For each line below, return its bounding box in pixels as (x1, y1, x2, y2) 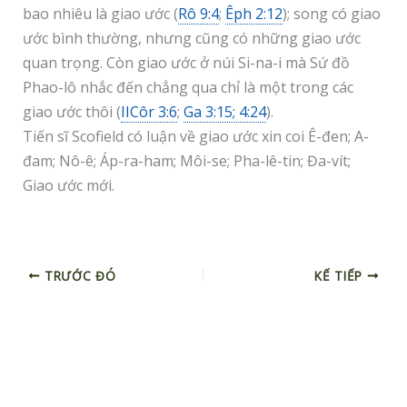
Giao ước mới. (22, 174, 114, 195)
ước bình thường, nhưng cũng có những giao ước (22, 27, 361, 48)
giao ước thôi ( (22, 101, 121, 122)
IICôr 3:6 (120, 101, 177, 122)
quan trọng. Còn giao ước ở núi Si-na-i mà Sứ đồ (22, 52, 350, 73)
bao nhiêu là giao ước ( (22, 3, 178, 24)
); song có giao (282, 3, 381, 24)
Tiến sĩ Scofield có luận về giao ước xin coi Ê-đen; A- (22, 125, 369, 146)
